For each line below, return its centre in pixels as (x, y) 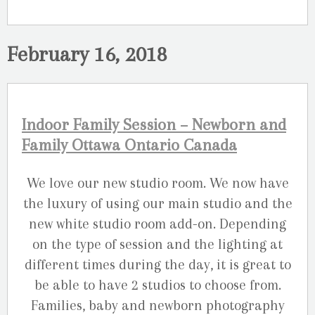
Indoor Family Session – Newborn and (154, 125)
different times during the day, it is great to (157, 265)
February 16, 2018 (87, 54)
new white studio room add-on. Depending (157, 224)
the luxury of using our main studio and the (157, 204)
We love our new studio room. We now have (157, 184)
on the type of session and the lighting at (157, 245)
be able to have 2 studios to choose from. (157, 285)
